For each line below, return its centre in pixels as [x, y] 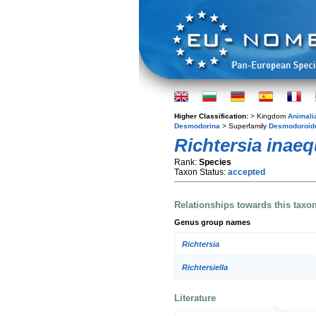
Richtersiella [205, 268]
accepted [247, 172]
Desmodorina [197, 126]
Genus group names [212, 222]
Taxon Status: [201, 172]
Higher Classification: [212, 116]
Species [215, 162]
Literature [195, 298]
